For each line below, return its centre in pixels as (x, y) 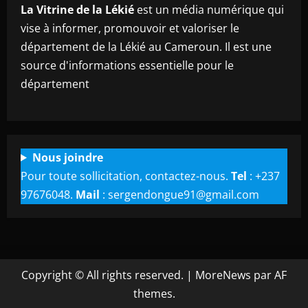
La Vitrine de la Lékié (77, 9)
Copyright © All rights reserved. (104, 275)
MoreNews (223, 275)
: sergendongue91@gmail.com (179, 194)
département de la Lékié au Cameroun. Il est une (146, 46)
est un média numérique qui (209, 9)
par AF (269, 275)
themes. (154, 293)
